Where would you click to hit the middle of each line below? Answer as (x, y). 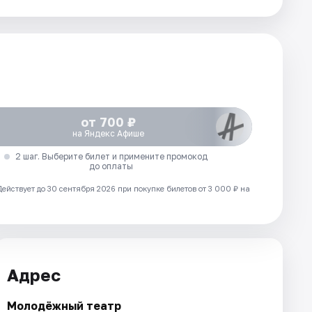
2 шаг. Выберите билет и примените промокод (111, 156)
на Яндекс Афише (109, 133)
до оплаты (111, 166)
